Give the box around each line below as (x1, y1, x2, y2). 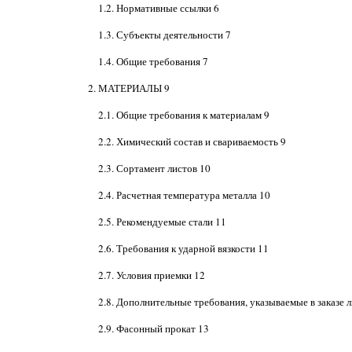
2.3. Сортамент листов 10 (97, 161, 211, 175)
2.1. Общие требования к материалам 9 (97, 108, 269, 122)
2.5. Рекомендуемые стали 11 (97, 214, 226, 229)
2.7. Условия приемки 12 (97, 268, 205, 282)
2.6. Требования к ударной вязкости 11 (97, 241, 269, 255)
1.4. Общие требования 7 (97, 54, 208, 68)
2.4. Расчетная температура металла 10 (97, 188, 270, 202)
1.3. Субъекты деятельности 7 (97, 27, 231, 42)
